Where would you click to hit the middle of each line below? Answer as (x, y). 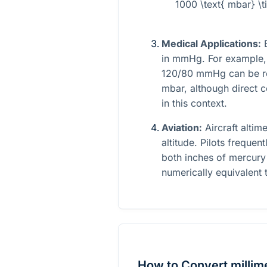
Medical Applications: (211, 43)
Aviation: (182, 127)
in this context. (194, 103)
